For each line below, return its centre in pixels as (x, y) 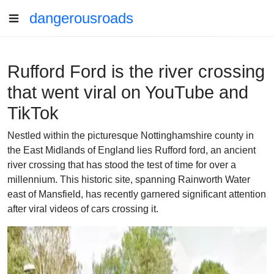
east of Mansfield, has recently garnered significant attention (137, 194)
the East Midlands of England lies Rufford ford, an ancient (131, 150)
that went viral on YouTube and (128, 92)
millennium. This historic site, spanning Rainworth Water (129, 180)
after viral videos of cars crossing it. (83, 209)
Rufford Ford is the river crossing (136, 72)
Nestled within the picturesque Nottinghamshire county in (131, 135)
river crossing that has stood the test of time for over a (122, 165)
